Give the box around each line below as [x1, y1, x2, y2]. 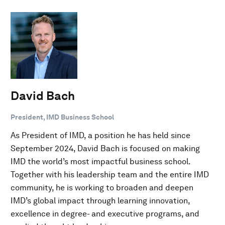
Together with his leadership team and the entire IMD [11, 169, 209, 179]
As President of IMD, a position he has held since [11, 130, 190, 140]
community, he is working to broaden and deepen [11, 182, 193, 192]
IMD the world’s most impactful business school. [11, 156, 190, 166]
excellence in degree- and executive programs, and [11, 208, 199, 218]
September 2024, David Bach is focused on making [11, 143, 200, 153]
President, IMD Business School [11, 113, 114, 121]
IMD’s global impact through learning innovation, [11, 195, 190, 205]
